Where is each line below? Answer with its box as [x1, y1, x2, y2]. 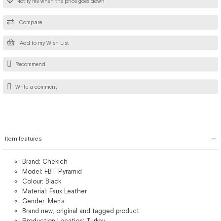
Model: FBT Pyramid [22, 168, 82, 175]
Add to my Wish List [18, 40, 69, 46]
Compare [17, 19, 42, 25]
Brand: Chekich [22, 158, 68, 165]
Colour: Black [22, 178, 61, 185]
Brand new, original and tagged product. [22, 207, 141, 215]
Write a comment [15, 84, 57, 90]
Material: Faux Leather [22, 187, 87, 195]
